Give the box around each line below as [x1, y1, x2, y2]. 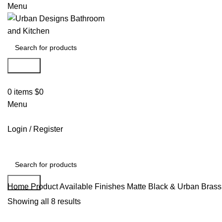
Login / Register [7, 125, 63, 133]
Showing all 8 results [7, 197, 81, 206]
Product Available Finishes [31, 182, 127, 191]
